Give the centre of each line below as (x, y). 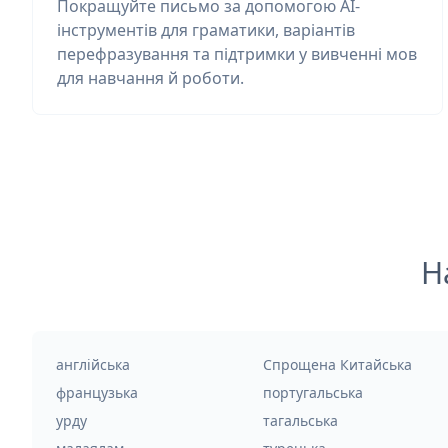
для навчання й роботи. (150, 78)
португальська (312, 392)
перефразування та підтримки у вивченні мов (237, 54)
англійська (93, 364)
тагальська (300, 420)
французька (97, 392)
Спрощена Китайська (337, 364)
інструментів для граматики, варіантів (206, 30)
